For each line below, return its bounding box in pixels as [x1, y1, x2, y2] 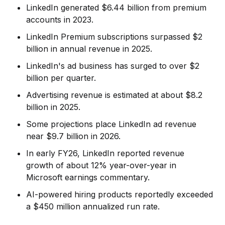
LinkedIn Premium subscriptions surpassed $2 [26, 31, 203, 42]
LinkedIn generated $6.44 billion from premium [26, 2, 207, 13]
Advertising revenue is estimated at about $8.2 [26, 89, 203, 100]
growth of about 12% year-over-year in [26, 160, 177, 170]
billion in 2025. [26, 101, 81, 112]
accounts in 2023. [26, 14, 94, 25]
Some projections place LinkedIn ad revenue [26, 119, 197, 129]
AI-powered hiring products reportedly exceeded [26, 189, 213, 199]
